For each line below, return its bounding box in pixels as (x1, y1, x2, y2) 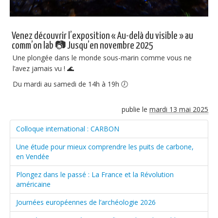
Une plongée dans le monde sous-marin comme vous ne (13, 53, 192, 63)
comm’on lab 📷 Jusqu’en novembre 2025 (12, 41, 153, 51)
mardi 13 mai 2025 (149, 105, 208, 114)
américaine (16, 180, 51, 189)
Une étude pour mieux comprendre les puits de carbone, (16, 142, 194, 152)
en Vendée (16, 152, 49, 162)
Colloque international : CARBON (16, 124, 119, 134)
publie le (122, 105, 149, 114)
